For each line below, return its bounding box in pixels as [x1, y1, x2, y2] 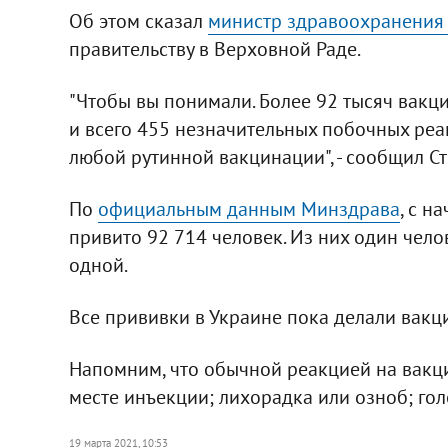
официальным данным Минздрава [97, 195, 400, 222]
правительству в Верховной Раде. [68, 35, 361, 62]
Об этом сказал [68, 7, 208, 34]
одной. [68, 251, 128, 278]
